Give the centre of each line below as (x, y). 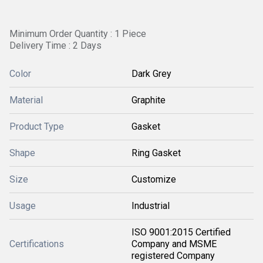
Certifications (37, 244)
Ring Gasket (156, 153)
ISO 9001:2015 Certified (181, 232)
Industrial (151, 206)
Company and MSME (174, 244)
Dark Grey (151, 74)
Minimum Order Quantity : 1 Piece (78, 34)
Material (26, 100)
